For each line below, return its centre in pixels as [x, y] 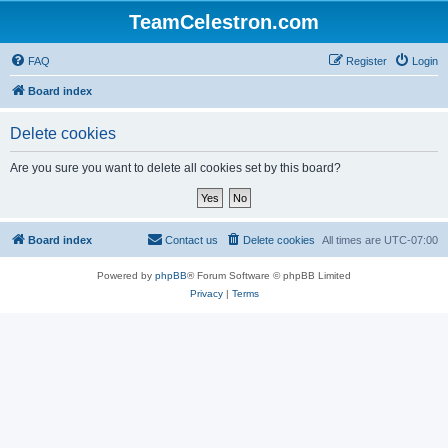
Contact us [191, 240]
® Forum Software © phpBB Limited [269, 275]
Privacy [206, 293]
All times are [353, 240]
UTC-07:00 [411, 240]
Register [366, 61]
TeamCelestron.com [224, 22]
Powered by [126, 275]
